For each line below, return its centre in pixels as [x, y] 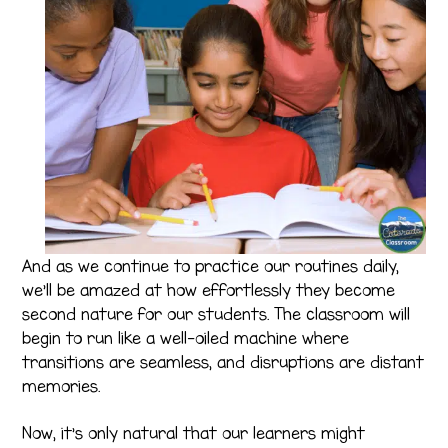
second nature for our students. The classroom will [216, 313]
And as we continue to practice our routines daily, [211, 265]
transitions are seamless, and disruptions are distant [223, 361]
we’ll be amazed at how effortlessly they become [209, 289]
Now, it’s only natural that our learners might [194, 432]
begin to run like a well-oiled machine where [186, 337]
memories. [61, 385]
